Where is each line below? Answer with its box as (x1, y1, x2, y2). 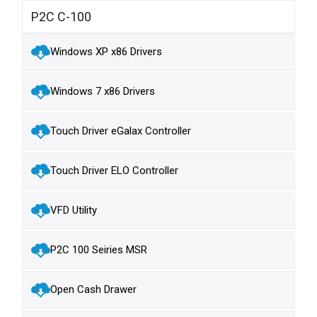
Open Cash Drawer (50, 283, 137, 296)
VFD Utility (50, 204, 98, 217)
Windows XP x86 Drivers (50, 45, 163, 59)
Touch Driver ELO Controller (50, 164, 179, 178)
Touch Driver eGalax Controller (50, 125, 192, 138)
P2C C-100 (31, 8, 92, 24)
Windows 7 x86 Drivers (50, 85, 156, 98)
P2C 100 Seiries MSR (50, 243, 148, 257)
